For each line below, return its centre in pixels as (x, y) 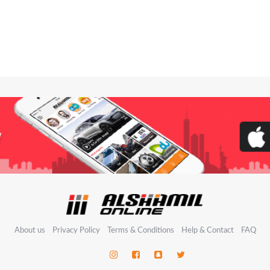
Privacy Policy (77, 230)
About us (30, 230)
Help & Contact (207, 230)
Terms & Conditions (141, 230)
